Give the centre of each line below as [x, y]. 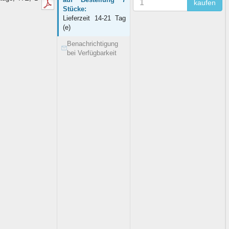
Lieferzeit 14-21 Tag [94, 18]
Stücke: [75, 9]
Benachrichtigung [93, 43]
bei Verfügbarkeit [92, 53]
